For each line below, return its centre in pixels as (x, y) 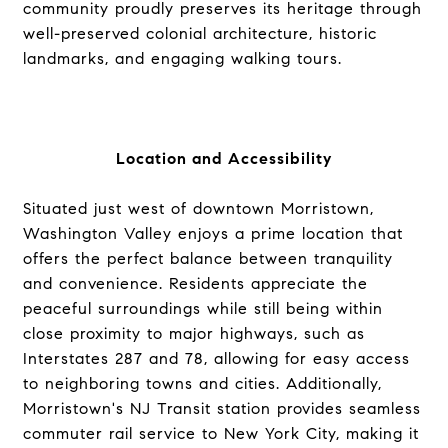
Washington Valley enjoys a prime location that (212, 233)
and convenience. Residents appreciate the (195, 283)
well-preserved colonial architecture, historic (199, 33)
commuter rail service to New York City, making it (220, 433)
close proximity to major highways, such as (193, 333)
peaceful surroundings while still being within (202, 308)
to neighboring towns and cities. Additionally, (202, 383)
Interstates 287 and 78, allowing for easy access (216, 358)
